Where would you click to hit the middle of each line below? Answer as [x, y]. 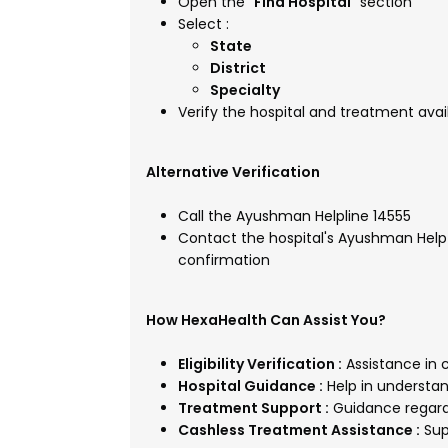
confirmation [224, 260]
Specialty [245, 90]
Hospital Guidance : [250, 386]
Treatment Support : [253, 408]
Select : [203, 24]
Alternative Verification [233, 172]
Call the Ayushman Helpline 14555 [294, 216]
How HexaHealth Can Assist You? [266, 320]
